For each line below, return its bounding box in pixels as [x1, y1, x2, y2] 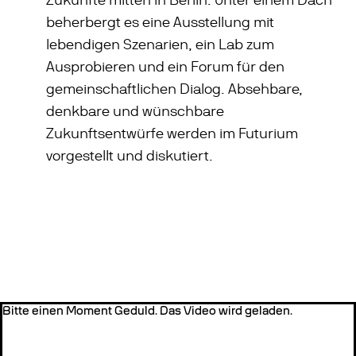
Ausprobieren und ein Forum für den [46, 59, 285, 75]
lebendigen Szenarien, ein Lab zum [46, 37, 275, 52]
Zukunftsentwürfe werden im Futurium [46, 126, 299, 141]
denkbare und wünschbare [46, 103, 225, 119]
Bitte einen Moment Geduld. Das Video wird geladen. [2, 304, 292, 317]
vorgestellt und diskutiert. [46, 148, 214, 164]
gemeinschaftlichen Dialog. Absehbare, [46, 81, 304, 97]
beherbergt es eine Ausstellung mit [46, 14, 275, 30]
